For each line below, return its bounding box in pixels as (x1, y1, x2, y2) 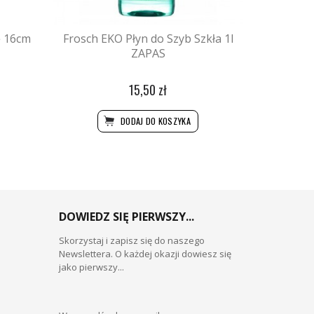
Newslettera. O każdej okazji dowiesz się (58, 247, 231, 260)
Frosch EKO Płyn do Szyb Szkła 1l (62, 31, 233, 47)
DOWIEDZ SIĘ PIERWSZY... (58, 208, 194, 224)
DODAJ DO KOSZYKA (118, 114, 191, 128)
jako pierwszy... (58, 260, 124, 273)
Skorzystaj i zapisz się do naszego (58, 233, 205, 247)
